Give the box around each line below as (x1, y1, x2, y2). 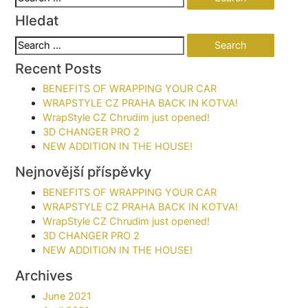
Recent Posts (15, 60, 102, 77)
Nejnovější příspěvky (15, 164, 152, 181)
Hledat (15, 12, 59, 29)
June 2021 (43, 289, 92, 302)
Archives (15, 267, 74, 285)
